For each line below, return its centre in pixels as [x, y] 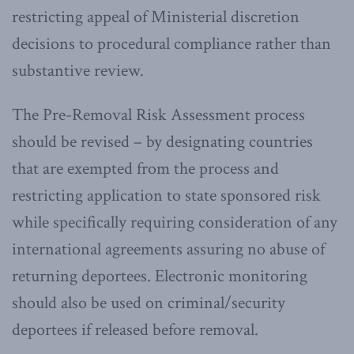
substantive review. [78, 70]
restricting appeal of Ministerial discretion [156, 17]
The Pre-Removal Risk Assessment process [158, 115]
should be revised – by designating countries [162, 141]
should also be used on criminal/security [149, 303]
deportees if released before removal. [135, 330]
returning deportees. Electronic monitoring [160, 276]
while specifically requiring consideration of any [175, 222]
